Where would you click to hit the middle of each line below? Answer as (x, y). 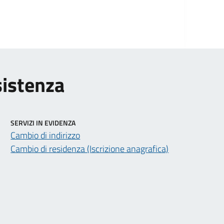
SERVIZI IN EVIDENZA (43, 122)
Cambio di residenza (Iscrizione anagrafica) (90, 148)
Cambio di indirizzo (45, 135)
